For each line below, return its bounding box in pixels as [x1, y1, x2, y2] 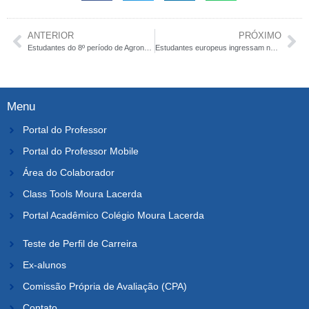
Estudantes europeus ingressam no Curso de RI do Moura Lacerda [270, 43, 278, 52]
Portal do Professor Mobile [22, 146, 139, 157]
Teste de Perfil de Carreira [22, 238, 137, 250]
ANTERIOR [28, 30, 74, 41]
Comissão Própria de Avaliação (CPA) [22, 281, 187, 292]
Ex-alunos [22, 259, 66, 271]
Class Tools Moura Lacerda [22, 188, 142, 200]
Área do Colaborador [22, 167, 114, 179]
